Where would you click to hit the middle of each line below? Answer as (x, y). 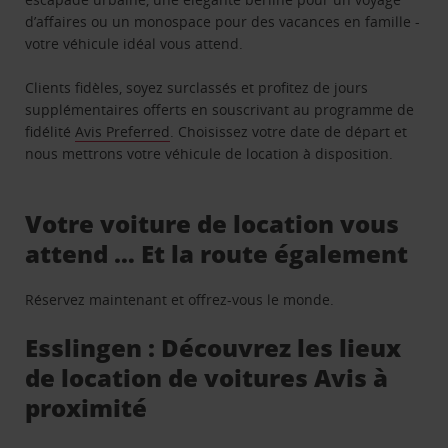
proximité (86, 408)
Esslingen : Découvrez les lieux (213, 348)
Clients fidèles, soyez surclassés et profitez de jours (197, 88)
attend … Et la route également (217, 254)
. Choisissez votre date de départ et (289, 132)
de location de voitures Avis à (207, 378)
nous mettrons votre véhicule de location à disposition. (209, 154)
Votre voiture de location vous (212, 224)
